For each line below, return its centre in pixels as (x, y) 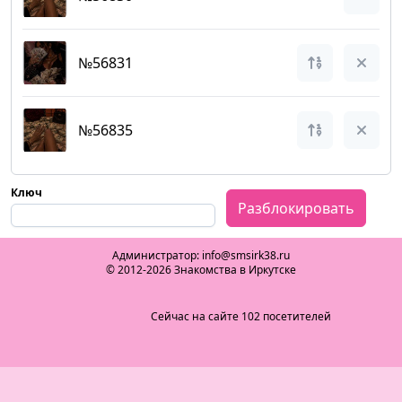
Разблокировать (296, 208)
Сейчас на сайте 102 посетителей (240, 316)
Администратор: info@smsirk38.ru (201, 255)
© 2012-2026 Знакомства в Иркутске (201, 270)
